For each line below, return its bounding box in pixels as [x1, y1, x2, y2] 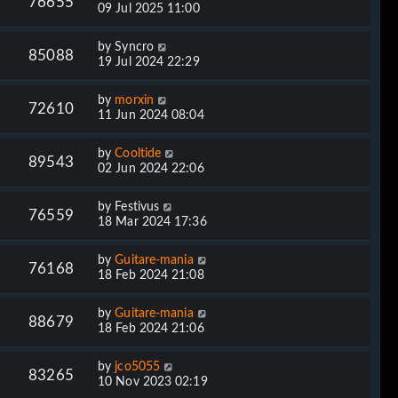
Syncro [115, 40, 154, 53]
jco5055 [115, 360, 161, 373]
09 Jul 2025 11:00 [98, 2, 200, 15]
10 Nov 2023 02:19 [98, 375, 208, 388]
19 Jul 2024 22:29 [98, 55, 200, 68]
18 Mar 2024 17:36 [98, 215, 207, 228]
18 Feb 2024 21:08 [98, 268, 204, 282]
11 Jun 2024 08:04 [98, 108, 204, 122]
